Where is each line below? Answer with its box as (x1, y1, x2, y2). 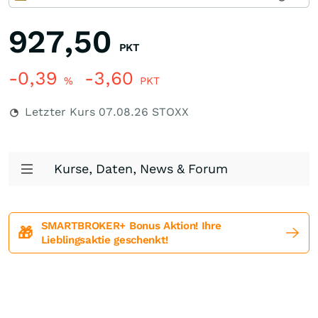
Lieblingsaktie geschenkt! (40, 234, 168, 246)
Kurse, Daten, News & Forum (54, 161, 228, 176)
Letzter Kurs (21, 105, 99, 119)
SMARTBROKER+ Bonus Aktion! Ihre (40, 219, 221, 232)
